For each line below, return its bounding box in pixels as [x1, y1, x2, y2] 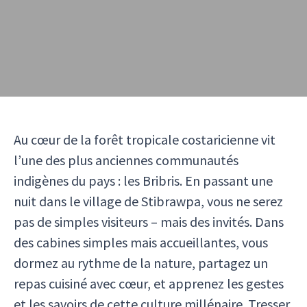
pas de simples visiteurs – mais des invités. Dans [14, 213, 284, 230]
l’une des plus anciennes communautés [14, 151, 238, 169]
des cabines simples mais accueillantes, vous [14, 234, 268, 251]
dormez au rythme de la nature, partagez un [14, 254, 268, 271]
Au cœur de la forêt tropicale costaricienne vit [14, 131, 275, 148]
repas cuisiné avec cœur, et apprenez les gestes [14, 275, 284, 292]
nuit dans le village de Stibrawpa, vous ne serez [14, 193, 283, 210]
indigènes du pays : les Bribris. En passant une [14, 172, 273, 189]
